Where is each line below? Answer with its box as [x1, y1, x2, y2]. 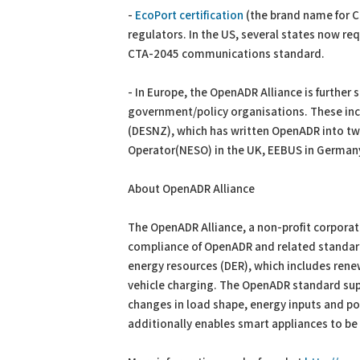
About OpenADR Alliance [128, 182, 255, 197]
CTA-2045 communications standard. [128, 47, 325, 62]
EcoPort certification [135, 8, 243, 23]
